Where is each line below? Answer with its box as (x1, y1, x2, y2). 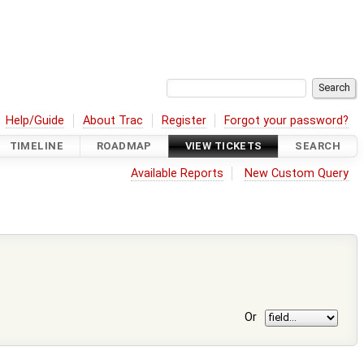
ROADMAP (96, 140, 152, 153)
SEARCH (295, 140, 340, 153)
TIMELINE (9, 140, 64, 153)
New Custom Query (245, 166, 349, 180)
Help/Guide (6, 113, 65, 128)
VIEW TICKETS (184, 140, 262, 153)
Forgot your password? (224, 113, 349, 128)
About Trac (83, 113, 144, 128)
